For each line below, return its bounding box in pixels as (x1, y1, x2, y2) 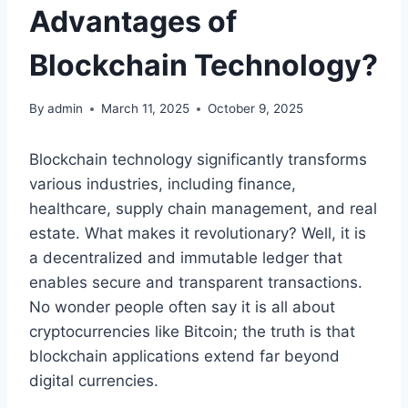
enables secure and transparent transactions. (29, 273, 362, 292)
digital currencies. (29, 372, 158, 391)
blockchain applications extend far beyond (29, 347, 340, 366)
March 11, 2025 (101, 101, 190, 117)
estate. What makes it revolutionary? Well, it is (29, 224, 366, 243)
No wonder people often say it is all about (29, 298, 335, 317)
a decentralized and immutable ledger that (29, 249, 342, 268)
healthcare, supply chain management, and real (29, 199, 377, 219)
